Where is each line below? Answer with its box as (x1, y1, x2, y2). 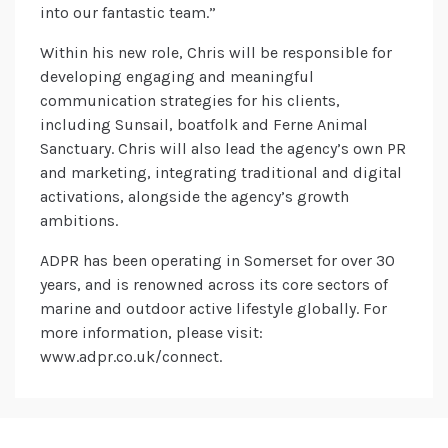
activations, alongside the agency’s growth (40, 187, 349, 207)
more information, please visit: (40, 323, 263, 343)
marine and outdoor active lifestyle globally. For (40, 299, 387, 319)
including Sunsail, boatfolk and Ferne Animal (40, 115, 368, 135)
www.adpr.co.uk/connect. (40, 347, 222, 367)
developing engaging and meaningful (40, 67, 314, 87)
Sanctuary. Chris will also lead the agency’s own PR (40, 139, 406, 159)
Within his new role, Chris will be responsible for (40, 43, 392, 63)
